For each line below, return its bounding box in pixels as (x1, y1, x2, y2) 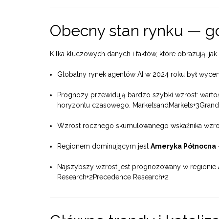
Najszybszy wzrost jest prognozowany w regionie (57, 163, 218, 171)
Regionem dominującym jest (57, 142, 151, 151)
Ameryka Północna (151, 142, 216, 151)
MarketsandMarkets (132, 101, 193, 109)
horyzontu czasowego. (57, 101, 132, 109)
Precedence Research (93, 173, 162, 181)
